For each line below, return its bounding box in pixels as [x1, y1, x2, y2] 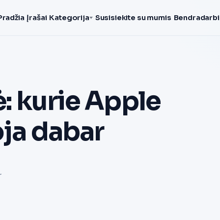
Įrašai [27, 13, 47, 22]
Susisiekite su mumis [95, 13, 171, 22]
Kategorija [49, 13, 89, 22]
